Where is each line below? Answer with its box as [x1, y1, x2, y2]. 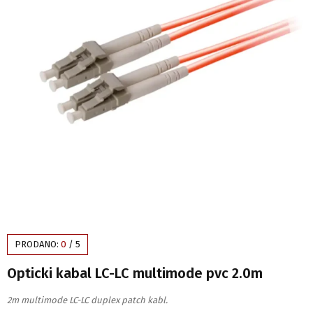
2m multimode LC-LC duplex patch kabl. [7, 295, 168, 306]
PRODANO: [15, 239, 61, 250]
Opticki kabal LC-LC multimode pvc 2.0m [7, 265, 263, 282]
